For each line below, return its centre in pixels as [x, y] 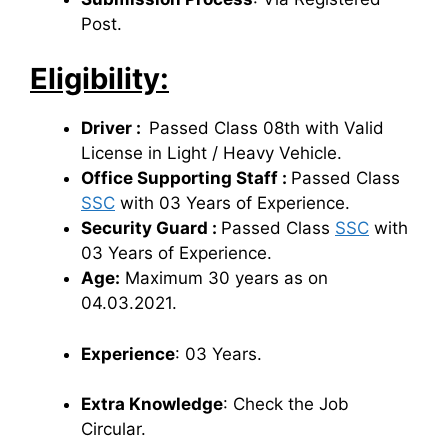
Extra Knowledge [152, 404]
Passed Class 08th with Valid [266, 128]
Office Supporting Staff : [186, 178]
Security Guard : [151, 228]
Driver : [115, 128]
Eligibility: [99, 79]
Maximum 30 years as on [224, 278]
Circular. [113, 429]
